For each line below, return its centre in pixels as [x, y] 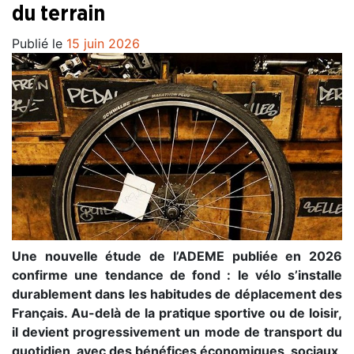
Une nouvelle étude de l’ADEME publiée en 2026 [177, 256]
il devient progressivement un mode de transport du [177, 331]
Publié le [39, 44]
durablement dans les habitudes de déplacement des [177, 294]
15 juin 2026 [103, 44]
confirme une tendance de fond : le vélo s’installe [177, 275]
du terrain [58, 14]
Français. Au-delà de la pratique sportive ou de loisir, [177, 313]
